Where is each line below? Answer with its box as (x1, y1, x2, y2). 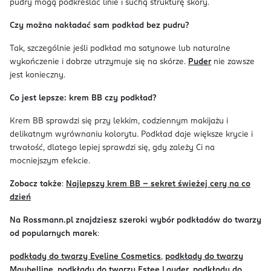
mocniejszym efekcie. (10, 157, 90, 165)
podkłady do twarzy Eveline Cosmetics (10, 253, 161, 261)
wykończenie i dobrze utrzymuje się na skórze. (10, 58, 188, 66)
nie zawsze (211, 58, 255, 66)
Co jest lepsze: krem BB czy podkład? (10, 94, 156, 102)
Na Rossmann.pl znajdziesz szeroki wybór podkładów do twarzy (10, 217, 261, 224)
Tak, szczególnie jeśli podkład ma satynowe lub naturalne (10, 45, 230, 53)
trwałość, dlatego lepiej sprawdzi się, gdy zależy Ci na (10, 144, 215, 152)
